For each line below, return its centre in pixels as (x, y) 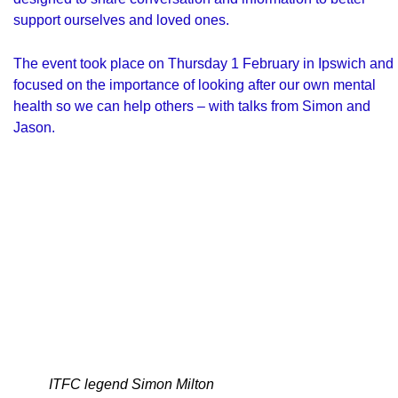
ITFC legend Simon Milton (131, 385)
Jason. (34, 127)
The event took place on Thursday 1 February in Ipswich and (203, 63)
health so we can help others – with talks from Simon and (192, 105)
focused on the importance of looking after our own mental (195, 84)
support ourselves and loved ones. (121, 20)
